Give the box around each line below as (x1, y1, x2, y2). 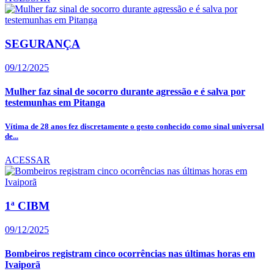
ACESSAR (5, 155, 50, 166)
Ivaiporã (5, 259, 40, 270)
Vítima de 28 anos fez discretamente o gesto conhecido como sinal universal (5, 122, 264, 131)
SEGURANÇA (5, 37, 80, 50)
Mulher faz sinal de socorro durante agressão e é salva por (5, 86, 245, 97)
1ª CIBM (5, 199, 50, 213)
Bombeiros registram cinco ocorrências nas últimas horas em (5, 248, 255, 259)
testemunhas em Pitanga (5, 97, 105, 108)
